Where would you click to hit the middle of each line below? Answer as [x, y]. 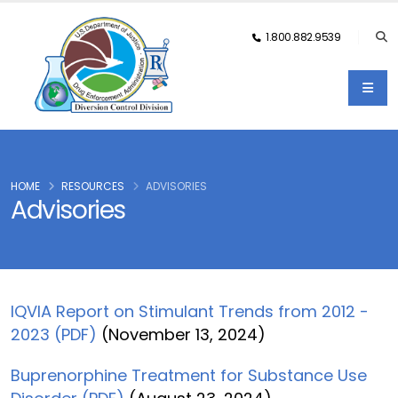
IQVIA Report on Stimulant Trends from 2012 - [190, 311]
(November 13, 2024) [181, 334]
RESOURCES [93, 186]
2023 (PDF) [54, 334]
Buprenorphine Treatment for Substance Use [189, 375]
